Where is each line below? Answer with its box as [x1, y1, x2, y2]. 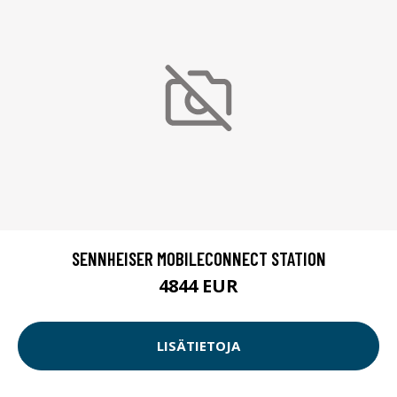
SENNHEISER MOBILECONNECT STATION [71, 246, 326, 269]
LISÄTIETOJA [157, 337, 240, 355]
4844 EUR [159, 273, 238, 298]
